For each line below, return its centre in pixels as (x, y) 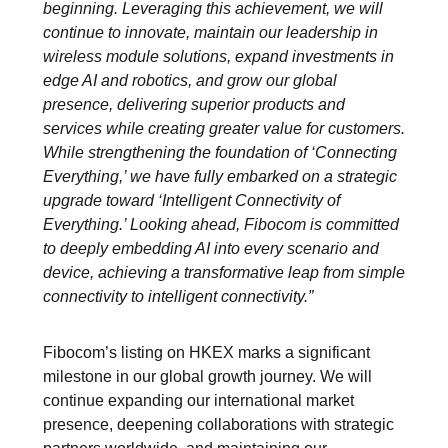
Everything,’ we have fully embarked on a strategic (219, 176)
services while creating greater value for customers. (223, 128)
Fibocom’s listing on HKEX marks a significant (206, 352)
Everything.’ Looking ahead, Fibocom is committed (220, 224)
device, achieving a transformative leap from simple (223, 272)
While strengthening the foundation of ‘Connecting (219, 152)
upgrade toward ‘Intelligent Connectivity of (191, 200)
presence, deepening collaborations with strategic (218, 424)
